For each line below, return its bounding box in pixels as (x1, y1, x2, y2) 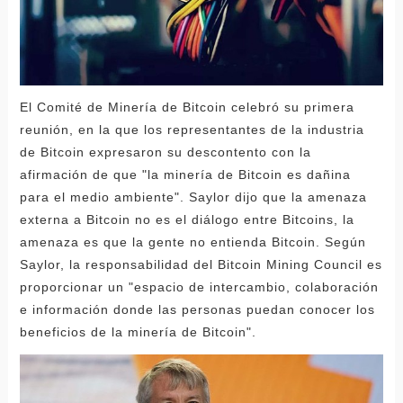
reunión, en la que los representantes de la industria (19, 121, 364, 137)
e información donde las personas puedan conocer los (19, 301, 375, 317)
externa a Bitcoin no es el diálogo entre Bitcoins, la (19, 211, 354, 227)
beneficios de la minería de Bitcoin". (19, 324, 256, 339)
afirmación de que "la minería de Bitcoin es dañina (19, 166, 351, 182)
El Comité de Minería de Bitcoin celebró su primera (19, 99, 354, 114)
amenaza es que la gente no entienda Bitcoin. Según (19, 234, 366, 249)
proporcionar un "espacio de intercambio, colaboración (19, 279, 379, 294)
